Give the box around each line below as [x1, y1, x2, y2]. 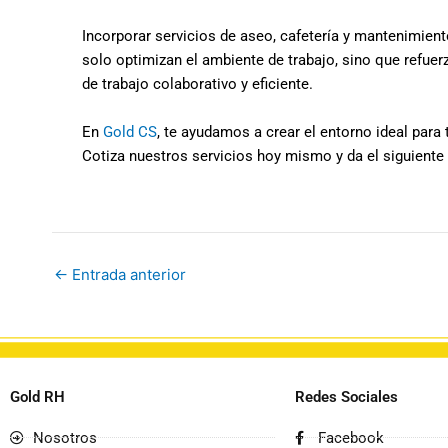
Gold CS [103, 123, 157, 141]
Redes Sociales [295, 387, 398, 406]
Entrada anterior [68, 265, 186, 284]
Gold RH [10, 387, 65, 406]
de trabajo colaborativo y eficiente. [82, 75, 313, 93]
